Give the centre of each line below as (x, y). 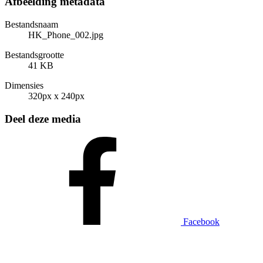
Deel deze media (43, 119)
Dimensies (24, 86)
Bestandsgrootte (34, 55)
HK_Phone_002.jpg (66, 35)
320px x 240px (56, 96)
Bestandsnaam (31, 25)
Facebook (201, 221)
